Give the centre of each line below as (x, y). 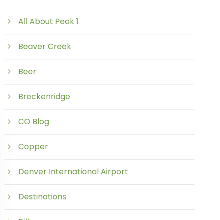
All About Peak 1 (49, 21)
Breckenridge (44, 96)
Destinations (42, 197)
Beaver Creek (45, 46)
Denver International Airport (73, 172)
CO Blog (34, 122)
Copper (33, 147)
